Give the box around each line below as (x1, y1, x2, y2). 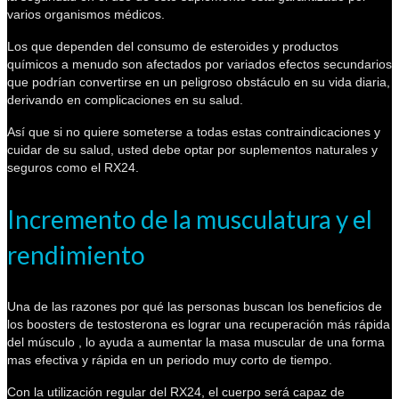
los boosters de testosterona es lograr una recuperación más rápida (7, 316, 390, 331)
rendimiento (7, 239, 145, 270)
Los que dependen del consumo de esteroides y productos (7, 38, 338, 53)
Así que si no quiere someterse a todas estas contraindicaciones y (7, 124, 380, 139)
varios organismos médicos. (7, 6, 165, 21)
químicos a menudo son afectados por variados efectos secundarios (7, 56, 392, 71)
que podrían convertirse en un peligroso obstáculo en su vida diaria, (7, 74, 390, 89)
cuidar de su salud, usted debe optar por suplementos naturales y (7, 142, 378, 157)
